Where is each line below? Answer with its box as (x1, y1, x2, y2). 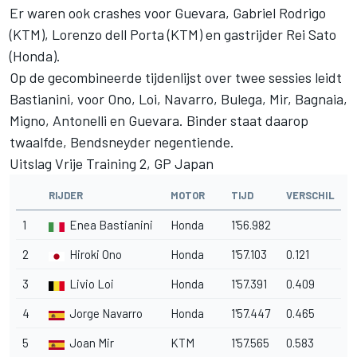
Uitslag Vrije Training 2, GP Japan (10, 155, 217, 173)
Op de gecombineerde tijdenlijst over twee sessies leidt (10, 69, 342, 87)
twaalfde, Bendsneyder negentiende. (10, 133, 234, 151)
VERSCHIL (286, 189, 335, 202)
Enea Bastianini (69, 218, 153, 233)
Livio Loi (69, 277, 114, 292)
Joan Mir (69, 335, 114, 351)
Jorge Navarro (69, 306, 143, 321)
